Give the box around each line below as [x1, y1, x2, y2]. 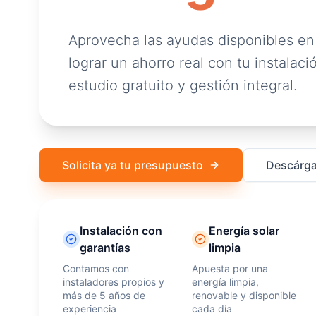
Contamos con [63, 262, 129, 274]
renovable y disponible [192, 289, 297, 301]
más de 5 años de [63, 289, 145, 301]
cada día [192, 303, 233, 315]
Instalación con [80, 224, 162, 238]
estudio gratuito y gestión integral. [68, 77, 297, 94]
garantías [80, 241, 130, 255]
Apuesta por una [192, 262, 269, 274]
